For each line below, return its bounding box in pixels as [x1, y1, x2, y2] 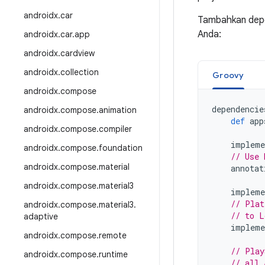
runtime [99, 249, 128, 260]
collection [60, 67, 99, 77]
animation [99, 105, 137, 115]
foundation [99, 143, 143, 153]
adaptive [24, 211, 58, 222]
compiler [99, 124, 132, 134]
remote [99, 230, 127, 241]
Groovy [212, 70, 244, 80]
